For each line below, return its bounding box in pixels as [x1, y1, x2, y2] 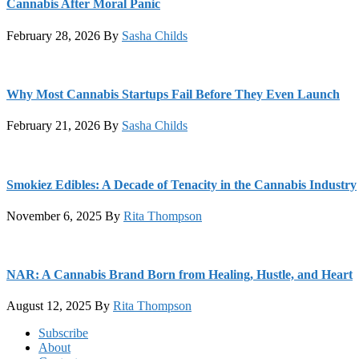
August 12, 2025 [6, 299, 91, 313]
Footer [6, 325, 61, 347]
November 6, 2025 [6, 208, 102, 223]
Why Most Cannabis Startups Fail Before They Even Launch [6, 87, 340, 101]
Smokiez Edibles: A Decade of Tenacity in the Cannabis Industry [6, 177, 357, 192]
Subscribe [38, 326, 88, 341]
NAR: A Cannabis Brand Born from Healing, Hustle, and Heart [6, 268, 353, 282]
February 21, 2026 [6, 119, 100, 133]
